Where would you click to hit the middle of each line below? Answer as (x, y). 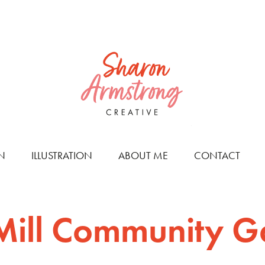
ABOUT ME (143, 156)
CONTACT (217, 156)
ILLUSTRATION (62, 156)
